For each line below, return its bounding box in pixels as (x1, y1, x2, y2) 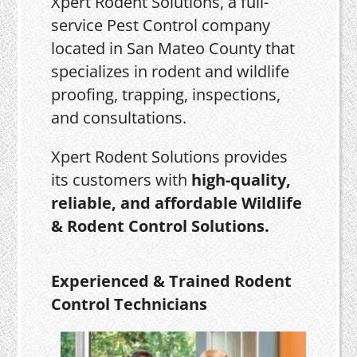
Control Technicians (51, 292, 208, 315)
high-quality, (191, 168, 292, 190)
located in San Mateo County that (51, 37, 296, 59)
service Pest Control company (51, 14, 271, 36)
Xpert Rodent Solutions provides (51, 145, 288, 167)
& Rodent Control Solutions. (51, 214, 270, 237)
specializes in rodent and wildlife (51, 60, 290, 82)
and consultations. (51, 106, 187, 128)
